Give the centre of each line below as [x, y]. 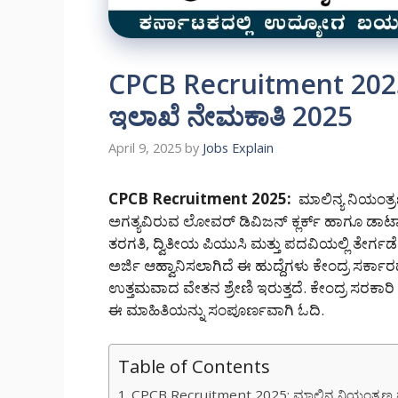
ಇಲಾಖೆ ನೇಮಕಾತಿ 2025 [231, 115]
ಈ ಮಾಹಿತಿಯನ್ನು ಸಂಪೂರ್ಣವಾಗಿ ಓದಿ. [216, 310]
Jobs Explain [238, 148]
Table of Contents [194, 366]
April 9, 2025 [145, 148]
